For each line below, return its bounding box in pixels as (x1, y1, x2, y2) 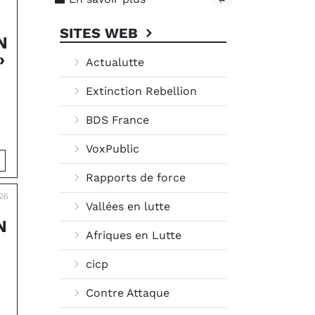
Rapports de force (82, 171, 186, 184)
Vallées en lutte (82, 200, 170, 213)
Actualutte (82, 56, 144, 69)
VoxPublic (82, 142, 139, 155)
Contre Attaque (82, 286, 169, 300)
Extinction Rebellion (82, 84, 197, 98)
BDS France (82, 113, 149, 127)
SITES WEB (60, 25, 142, 41)
